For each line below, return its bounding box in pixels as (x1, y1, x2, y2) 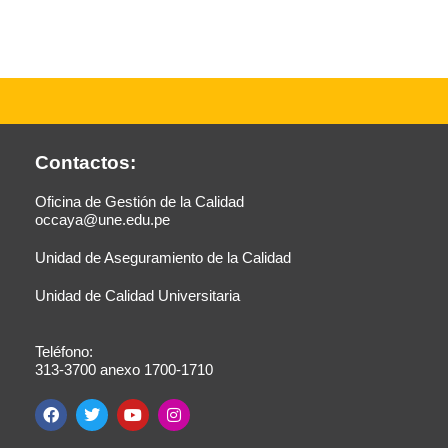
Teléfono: (34, 343, 93, 361)
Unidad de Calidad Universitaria (34, 287, 240, 305)
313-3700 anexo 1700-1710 (34, 361, 213, 379)
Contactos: (34, 152, 136, 174)
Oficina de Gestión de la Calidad (34, 193, 244, 211)
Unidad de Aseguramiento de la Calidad (34, 249, 291, 267)
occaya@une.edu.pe (34, 211, 170, 229)
